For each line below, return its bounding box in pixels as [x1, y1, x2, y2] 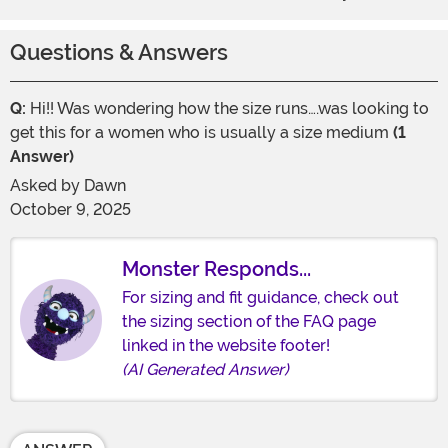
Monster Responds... [122, 257, 311, 282]
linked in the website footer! [122, 336, 330, 356]
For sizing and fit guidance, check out [122, 288, 399, 308]
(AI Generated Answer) [122, 360, 289, 380]
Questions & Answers [10, 40, 228, 66]
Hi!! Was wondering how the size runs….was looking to [26, 99, 429, 119]
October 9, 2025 [10, 200, 131, 220]
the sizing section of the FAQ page [122, 312, 376, 332]
